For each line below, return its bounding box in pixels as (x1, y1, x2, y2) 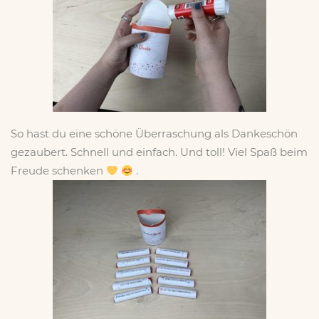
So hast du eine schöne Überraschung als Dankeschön (11, 127, 298, 140)
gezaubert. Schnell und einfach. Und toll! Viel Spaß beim (11, 145, 308, 159)
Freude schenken (11, 164, 106, 177)
